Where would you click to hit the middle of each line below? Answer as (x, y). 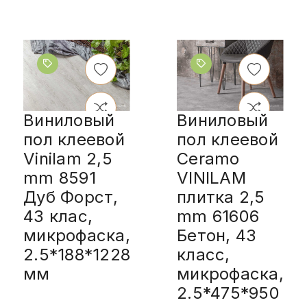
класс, (204, 254)
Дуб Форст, (71, 197)
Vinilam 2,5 (68, 158)
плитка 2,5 (221, 197)
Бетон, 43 (217, 235)
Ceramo (208, 158)
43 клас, (58, 216)
